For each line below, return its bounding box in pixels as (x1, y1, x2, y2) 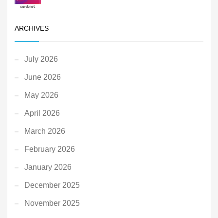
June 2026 (24, 73, 61, 82)
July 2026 (24, 55, 58, 64)
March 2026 (24, 127, 65, 136)
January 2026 (24, 163, 72, 172)
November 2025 (24, 199, 80, 208)
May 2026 (24, 91, 58, 100)
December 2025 (24, 181, 80, 190)
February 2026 (24, 145, 75, 154)
